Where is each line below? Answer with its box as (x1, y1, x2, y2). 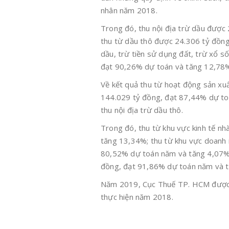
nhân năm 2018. (101, 5, 157, 16)
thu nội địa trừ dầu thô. (101, 105, 183, 116)
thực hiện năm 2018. (101, 192, 173, 202)
